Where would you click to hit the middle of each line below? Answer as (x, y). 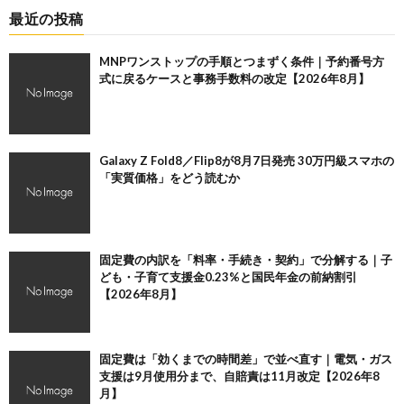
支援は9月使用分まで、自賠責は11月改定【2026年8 (239, 376)
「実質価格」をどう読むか (170, 178)
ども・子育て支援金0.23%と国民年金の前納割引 (228, 277)
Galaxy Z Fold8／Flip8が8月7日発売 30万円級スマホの (247, 161)
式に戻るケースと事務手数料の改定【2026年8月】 (234, 79)
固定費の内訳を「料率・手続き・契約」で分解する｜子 (246, 260)
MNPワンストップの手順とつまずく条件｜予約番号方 (242, 62)
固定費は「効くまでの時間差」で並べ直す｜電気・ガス (246, 359)
